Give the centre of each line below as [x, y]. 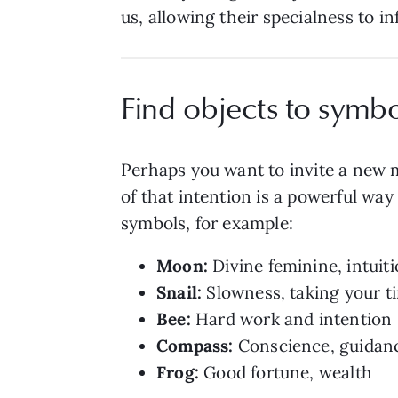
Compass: [195, 345]
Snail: [179, 292]
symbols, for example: [207, 223]
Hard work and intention [291, 318]
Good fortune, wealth [285, 372]
